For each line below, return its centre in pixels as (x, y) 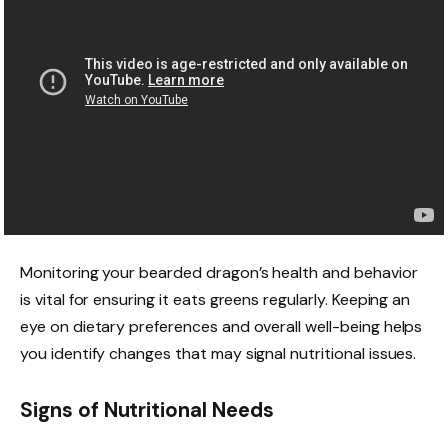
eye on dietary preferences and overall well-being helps (221, 327)
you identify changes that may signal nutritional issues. (218, 354)
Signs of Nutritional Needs (147, 409)
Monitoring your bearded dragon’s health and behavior (219, 273)
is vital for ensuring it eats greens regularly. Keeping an (215, 300)
